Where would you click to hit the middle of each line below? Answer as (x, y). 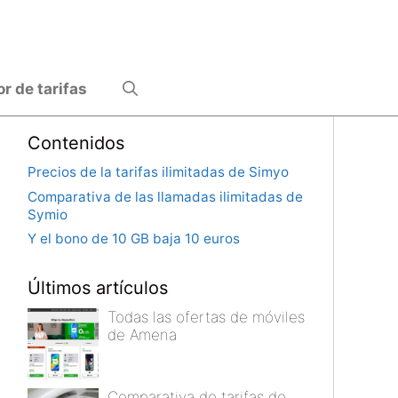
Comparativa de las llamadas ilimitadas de (165, 196)
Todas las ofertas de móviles (206, 318)
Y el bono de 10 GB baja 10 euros (134, 239)
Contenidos (76, 143)
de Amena (142, 335)
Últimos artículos (98, 288)
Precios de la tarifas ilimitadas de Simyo (158, 172)
